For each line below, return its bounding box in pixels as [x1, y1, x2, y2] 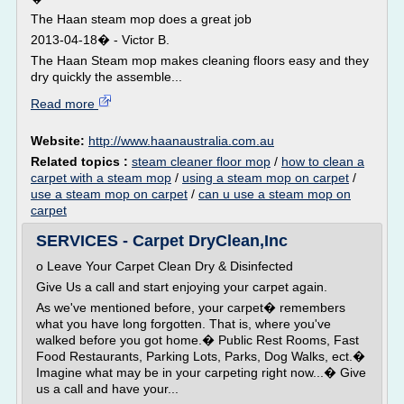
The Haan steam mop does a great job [31, 12, 252, 26]
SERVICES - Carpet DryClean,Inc [36, 232, 288, 250]
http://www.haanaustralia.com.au [88, 133, 274, 148]
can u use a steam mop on [198, 187, 351, 201]
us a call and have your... [36, 381, 179, 396]
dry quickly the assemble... [31, 69, 182, 84]
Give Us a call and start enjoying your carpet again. [36, 280, 327, 294]
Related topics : [31, 154, 132, 169]
